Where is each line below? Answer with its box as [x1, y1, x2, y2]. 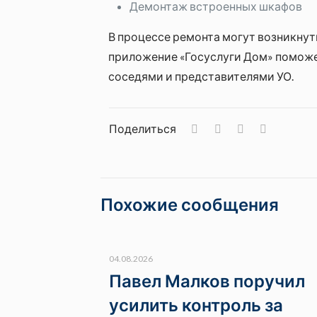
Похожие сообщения [100, 194, 279, 214]
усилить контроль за [109, 294, 283, 315]
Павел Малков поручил [109, 270, 305, 291]
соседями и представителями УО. [108, 69, 294, 83]
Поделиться [109, 122, 176, 135]
